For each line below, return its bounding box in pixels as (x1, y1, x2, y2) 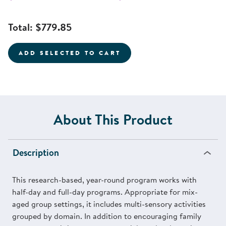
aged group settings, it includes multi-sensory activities (12, 198, 206, 210)
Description (13, 146, 59, 159)
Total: (8, 20, 35, 34)
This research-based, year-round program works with (12, 174, 197, 186)
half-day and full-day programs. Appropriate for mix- (12, 186, 198, 198)
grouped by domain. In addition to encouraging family (12, 210, 201, 222)
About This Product (53, 109, 173, 130)
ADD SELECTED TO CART (19, 48, 121, 58)
